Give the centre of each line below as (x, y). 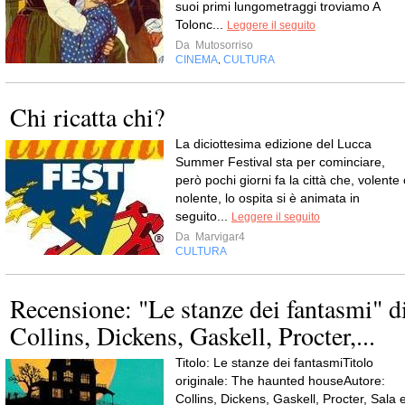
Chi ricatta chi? (87, 116)
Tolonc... (201, 24)
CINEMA (197, 59)
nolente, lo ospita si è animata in (268, 198)
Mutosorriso (223, 45)
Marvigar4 (219, 236)
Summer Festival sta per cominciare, (280, 161)
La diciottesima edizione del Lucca (273, 143)
